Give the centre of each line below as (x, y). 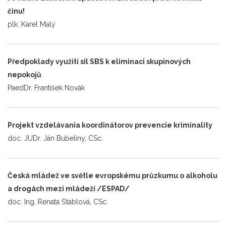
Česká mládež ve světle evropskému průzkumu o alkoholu (112, 175)
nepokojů (24, 74)
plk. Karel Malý (32, 24)
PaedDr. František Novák (46, 88)
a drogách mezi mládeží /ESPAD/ (69, 188)
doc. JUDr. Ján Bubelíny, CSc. (55, 138)
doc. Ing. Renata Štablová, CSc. (58, 202)
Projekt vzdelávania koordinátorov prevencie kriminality (110, 125)
